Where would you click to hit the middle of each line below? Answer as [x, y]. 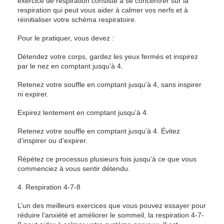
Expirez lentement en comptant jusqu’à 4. [83, 112]
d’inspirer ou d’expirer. [52, 140]
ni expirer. [33, 94]
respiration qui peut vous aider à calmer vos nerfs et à [103, 10]
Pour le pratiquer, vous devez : [66, 38]
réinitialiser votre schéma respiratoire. [77, 19]
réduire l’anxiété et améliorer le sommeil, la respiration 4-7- [111, 215]
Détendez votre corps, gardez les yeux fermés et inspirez [108, 56]
